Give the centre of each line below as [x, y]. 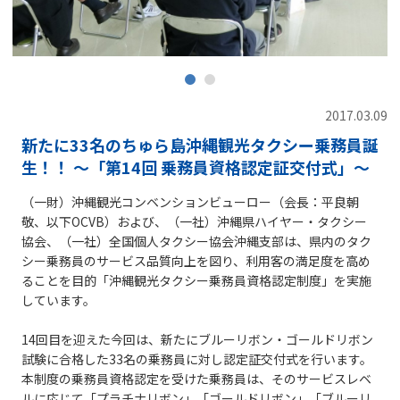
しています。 [58, 300]
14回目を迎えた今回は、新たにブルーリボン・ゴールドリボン [197, 339]
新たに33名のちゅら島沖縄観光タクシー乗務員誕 [200, 145]
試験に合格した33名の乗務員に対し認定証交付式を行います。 [197, 359]
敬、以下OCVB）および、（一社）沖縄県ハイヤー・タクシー [194, 221]
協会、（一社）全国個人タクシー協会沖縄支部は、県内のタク [196, 241]
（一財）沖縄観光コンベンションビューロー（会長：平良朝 [190, 202]
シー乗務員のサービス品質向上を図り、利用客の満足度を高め [196, 261]
